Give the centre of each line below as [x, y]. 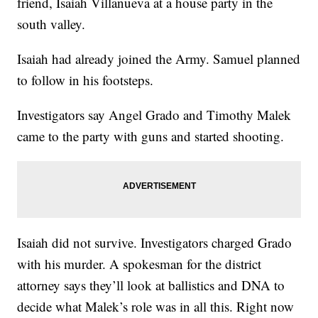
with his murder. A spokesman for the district [139, 264]
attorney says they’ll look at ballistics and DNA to [151, 285]
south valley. [51, 24]
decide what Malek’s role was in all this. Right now [156, 306]
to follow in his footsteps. [86, 80]
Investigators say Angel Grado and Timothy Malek [154, 115]
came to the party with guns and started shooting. [151, 136]
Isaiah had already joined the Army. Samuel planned [159, 59]
